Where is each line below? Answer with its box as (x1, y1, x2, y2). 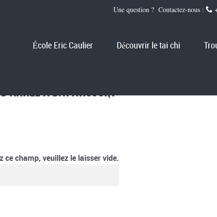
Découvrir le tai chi (117, 41, 181, 51)
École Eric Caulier (32, 41, 93, 51)
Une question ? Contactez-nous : (113, 5, 206, 14)
